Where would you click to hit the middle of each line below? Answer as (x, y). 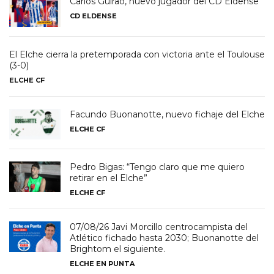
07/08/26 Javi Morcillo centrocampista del (159, 227)
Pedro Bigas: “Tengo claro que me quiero (157, 167)
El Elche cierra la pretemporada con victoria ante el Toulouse (137, 54)
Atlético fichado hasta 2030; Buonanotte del (164, 238)
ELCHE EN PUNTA (102, 264)
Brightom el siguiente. (117, 249)
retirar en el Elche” (109, 178)
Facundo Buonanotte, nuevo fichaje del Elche (167, 114)
